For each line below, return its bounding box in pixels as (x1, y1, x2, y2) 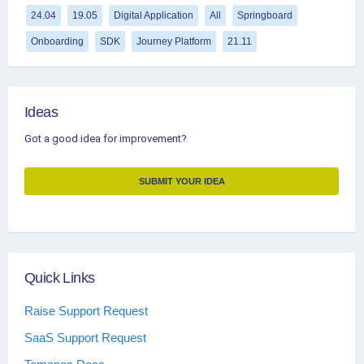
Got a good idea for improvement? (24, 132, 187, 145)
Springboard (237, 9, 292, 21)
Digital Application (114, 9, 193, 21)
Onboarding (31, 35, 84, 47)
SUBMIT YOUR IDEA (138, 176, 225, 187)
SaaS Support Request (24, 330, 146, 344)
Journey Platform (136, 35, 211, 47)
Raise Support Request (24, 303, 148, 318)
